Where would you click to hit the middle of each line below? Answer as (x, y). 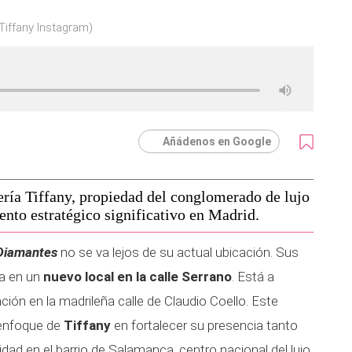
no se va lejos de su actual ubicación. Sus (178, 252)
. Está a (253, 277)
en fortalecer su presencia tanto (204, 325)
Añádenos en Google (217, 141)
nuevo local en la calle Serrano (137, 277)
